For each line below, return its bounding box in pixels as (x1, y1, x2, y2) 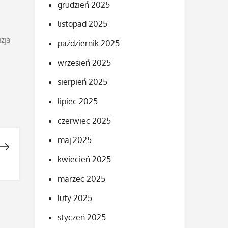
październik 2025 (57, 38, 120, 48)
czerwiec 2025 (57, 115, 111, 126)
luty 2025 (57, 192, 92, 203)
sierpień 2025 (57, 76, 107, 87)
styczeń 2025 (57, 212, 106, 222)
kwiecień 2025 (57, 154, 111, 164)
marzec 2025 (57, 173, 105, 184)
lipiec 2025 (57, 96, 98, 106)
